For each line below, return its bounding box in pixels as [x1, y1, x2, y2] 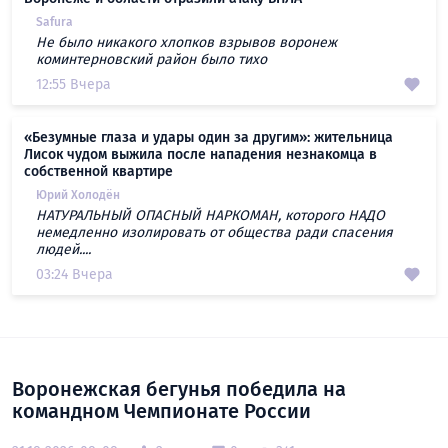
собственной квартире [24, 162, 173, 180]
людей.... [36, 240, 91, 258]
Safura [36, 14, 73, 29]
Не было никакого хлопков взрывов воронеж [36, 33, 337, 51]
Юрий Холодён [36, 187, 120, 202]
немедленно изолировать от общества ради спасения [36, 223, 393, 241]
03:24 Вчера [36, 265, 113, 283]
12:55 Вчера [36, 75, 111, 93]
